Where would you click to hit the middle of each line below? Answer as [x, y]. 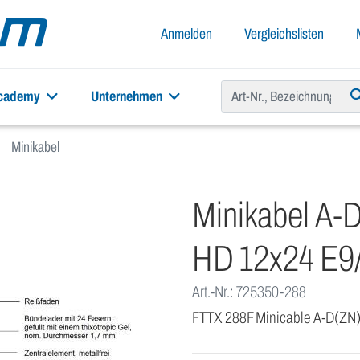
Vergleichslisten [284, 34]
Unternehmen [128, 96]
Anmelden [186, 34]
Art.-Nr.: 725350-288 [249, 292]
